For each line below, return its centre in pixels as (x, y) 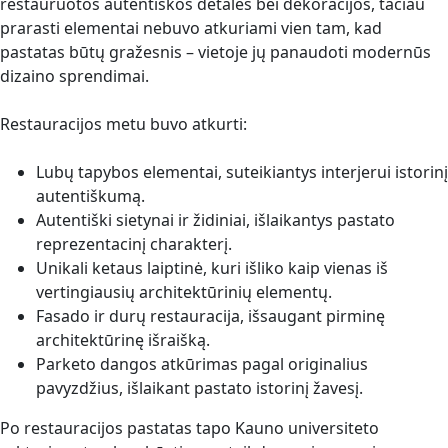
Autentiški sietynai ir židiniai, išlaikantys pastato (215, 220)
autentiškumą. (90, 196)
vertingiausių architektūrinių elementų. (184, 292)
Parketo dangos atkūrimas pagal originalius (202, 364)
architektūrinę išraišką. (123, 340)
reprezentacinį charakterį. (134, 244)
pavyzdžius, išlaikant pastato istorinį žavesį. (199, 388)
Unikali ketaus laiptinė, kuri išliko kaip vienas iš (212, 268)
